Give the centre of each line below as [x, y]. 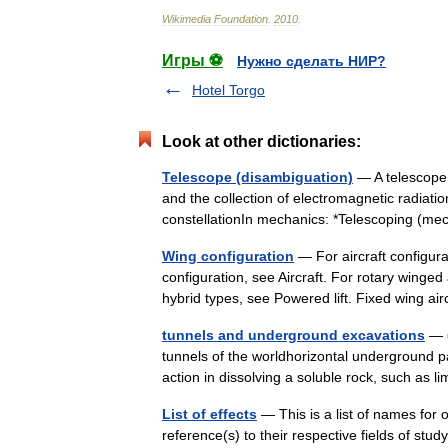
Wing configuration [228, 256]
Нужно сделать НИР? [311, 61]
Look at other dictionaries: [261, 141]
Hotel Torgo [228, 90]
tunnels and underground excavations [293, 335]
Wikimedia [186, 19]
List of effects [209, 414]
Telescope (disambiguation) [257, 177]
